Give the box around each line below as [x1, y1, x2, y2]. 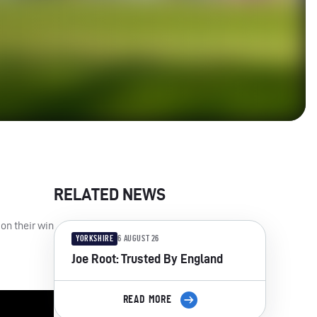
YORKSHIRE [76, 234, 114, 243]
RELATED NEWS [54, 184, 166, 204]
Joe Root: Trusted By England [71, 251, 223, 265]
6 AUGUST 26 [117, 234, 160, 243]
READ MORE [122, 294, 175, 306]
